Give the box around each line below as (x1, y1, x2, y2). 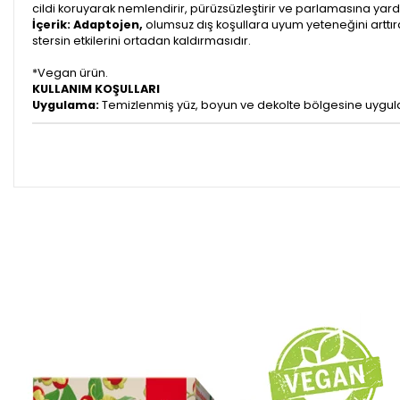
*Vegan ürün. (32, 64, 108, 80)
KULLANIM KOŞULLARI (32, 80, 160, 96)
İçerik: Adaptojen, (32, 16, 146, 32)
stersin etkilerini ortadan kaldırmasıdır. (32, 32, 251, 48)
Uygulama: (32, 96, 99, 112)
